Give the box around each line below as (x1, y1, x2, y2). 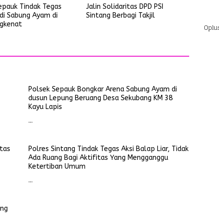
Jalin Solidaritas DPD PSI (86, 2, 163, 11)
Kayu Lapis (28, 103, 62, 111)
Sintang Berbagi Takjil (86, 11, 155, 20)
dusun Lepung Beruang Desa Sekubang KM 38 (28, 94, 173, 102)
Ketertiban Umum (28, 162, 86, 171)
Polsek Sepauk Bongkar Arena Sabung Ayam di (28, 85, 177, 93)
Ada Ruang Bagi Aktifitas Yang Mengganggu (28, 153, 168, 162)
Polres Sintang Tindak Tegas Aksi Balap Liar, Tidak (28, 145, 189, 153)
